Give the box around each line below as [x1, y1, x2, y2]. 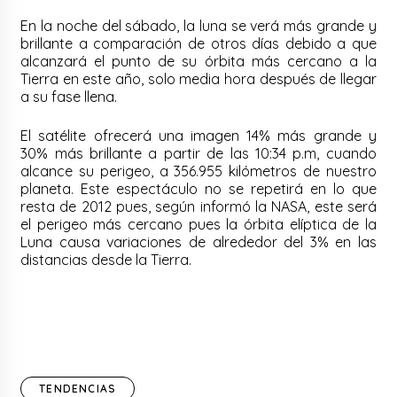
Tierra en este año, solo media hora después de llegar [20, 70, 377, 89]
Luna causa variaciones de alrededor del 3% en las [20, 233, 377, 252]
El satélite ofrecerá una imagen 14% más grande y [20, 127, 377, 145]
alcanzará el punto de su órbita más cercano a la [20, 52, 377, 71]
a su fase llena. [20, 88, 118, 106]
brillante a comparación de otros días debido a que [20, 35, 377, 53]
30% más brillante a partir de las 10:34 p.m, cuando [20, 144, 377, 163]
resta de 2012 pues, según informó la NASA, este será [20, 198, 377, 216]
